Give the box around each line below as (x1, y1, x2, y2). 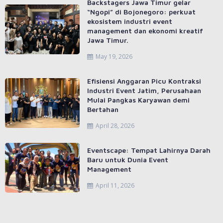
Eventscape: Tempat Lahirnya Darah (87, 145, 211, 154)
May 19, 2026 (96, 52, 132, 61)
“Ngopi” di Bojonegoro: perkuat (87, 7, 196, 16)
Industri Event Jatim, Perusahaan (87, 86, 201, 95)
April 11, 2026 (96, 181, 134, 190)
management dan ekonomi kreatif (87, 26, 203, 35)
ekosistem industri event (87, 16, 172, 25)
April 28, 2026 (96, 121, 134, 130)
